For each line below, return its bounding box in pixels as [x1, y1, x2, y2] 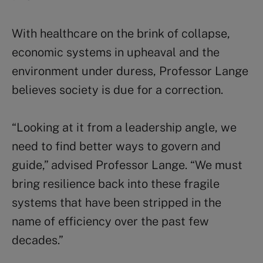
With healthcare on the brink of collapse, [12, 26, 230, 41]
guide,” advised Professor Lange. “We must [12, 158, 242, 173]
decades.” [12, 233, 63, 248]
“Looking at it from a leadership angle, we [12, 120, 237, 135]
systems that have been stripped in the [12, 195, 221, 210]
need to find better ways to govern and [12, 139, 221, 154]
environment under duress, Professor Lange [12, 64, 248, 79]
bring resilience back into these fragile [12, 177, 220, 191]
